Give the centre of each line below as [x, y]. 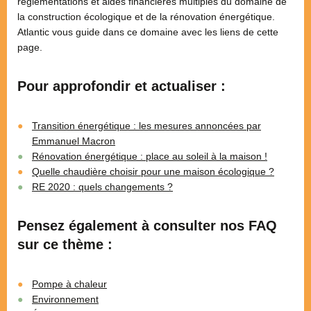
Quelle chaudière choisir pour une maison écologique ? [153, 172]
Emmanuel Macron [74, 141]
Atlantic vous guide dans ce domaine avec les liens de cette [148, 32]
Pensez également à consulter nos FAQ [147, 226]
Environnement [65, 300]
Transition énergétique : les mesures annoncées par [146, 126]
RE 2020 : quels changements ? [102, 187]
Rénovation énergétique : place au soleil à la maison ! [150, 157]
